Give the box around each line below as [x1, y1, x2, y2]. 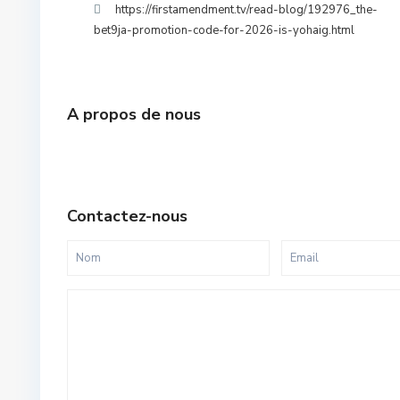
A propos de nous [67, 104, 201, 125]
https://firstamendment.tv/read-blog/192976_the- [115, 2, 378, 18]
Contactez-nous [67, 205, 187, 227]
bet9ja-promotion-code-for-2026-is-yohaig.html [94, 22, 354, 38]
